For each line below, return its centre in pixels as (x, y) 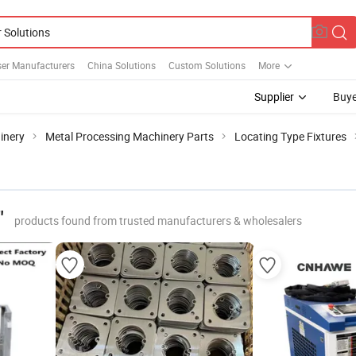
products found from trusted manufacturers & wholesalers (158, 221)
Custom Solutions (207, 65)
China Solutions (122, 65)
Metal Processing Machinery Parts (130, 136)
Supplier (274, 97)
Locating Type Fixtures (290, 136)
